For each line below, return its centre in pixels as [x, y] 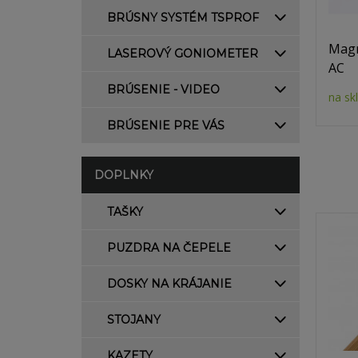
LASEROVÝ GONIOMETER [183, 54]
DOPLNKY [124, 175]
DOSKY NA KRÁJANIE [169, 284]
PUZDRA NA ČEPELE [169, 248]
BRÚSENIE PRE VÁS [166, 125]
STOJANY [134, 320]
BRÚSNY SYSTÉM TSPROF [183, 18]
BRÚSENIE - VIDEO [163, 89]
